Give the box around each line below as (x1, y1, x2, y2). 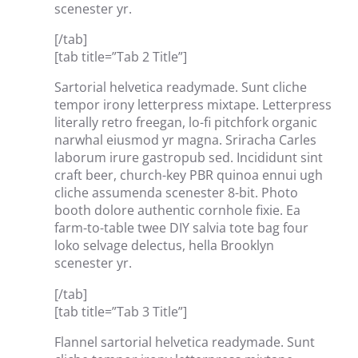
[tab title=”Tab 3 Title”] (54, 302, 187, 320)
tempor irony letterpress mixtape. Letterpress (54, 96, 332, 114)
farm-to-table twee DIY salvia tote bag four (54, 219, 308, 237)
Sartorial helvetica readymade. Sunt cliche (54, 78, 307, 97)
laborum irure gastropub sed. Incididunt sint (54, 149, 323, 167)
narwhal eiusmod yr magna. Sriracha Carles (54, 131, 316, 149)
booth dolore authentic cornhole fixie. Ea (54, 201, 300, 220)
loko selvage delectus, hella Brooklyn (54, 237, 274, 255)
